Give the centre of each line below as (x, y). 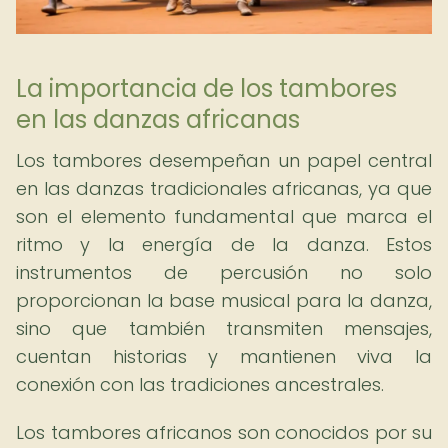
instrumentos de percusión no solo (224, 272)
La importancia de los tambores (206, 88)
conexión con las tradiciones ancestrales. (200, 384)
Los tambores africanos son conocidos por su (224, 432)
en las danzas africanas (158, 119)
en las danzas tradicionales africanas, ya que (224, 188)
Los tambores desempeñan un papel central (224, 160)
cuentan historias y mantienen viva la (224, 356)
